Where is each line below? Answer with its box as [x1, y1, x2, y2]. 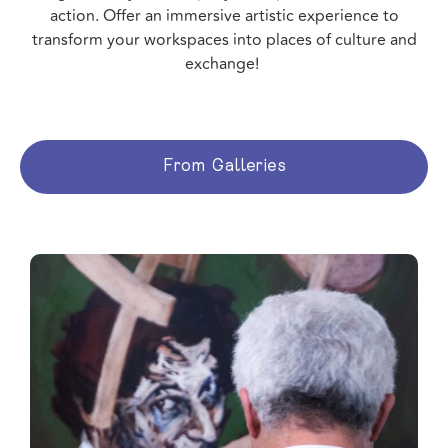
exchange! [185, 51, 263, 76]
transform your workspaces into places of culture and [31, 27, 417, 52]
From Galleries [162, 159, 286, 176]
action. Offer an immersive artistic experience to [49, 3, 399, 28]
